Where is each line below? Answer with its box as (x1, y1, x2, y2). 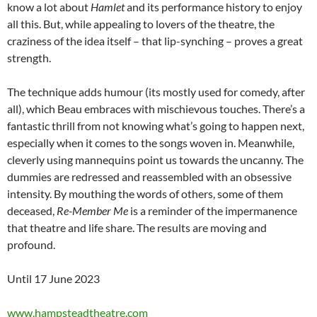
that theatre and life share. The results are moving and (7, 221, 267, 235)
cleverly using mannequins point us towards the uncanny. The (7, 153, 304, 167)
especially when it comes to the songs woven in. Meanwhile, (7, 136, 294, 150)
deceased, (7, 204, 57, 218)
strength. (7, 51, 51, 65)
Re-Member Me (57, 204, 128, 218)
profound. (7, 238, 55, 252)
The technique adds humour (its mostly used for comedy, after (7, 85, 305, 99)
